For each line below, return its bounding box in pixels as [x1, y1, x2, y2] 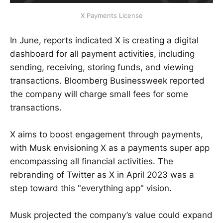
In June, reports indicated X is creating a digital [10, 35, 199, 45]
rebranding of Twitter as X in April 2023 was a [10, 169, 194, 180]
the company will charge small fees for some [10, 89, 188, 99]
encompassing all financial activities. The [10, 156, 173, 166]
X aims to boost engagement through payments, [10, 129, 203, 139]
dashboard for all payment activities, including [10, 48, 195, 59]
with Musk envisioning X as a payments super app [10, 142, 210, 153]
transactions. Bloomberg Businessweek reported [10, 75, 205, 86]
